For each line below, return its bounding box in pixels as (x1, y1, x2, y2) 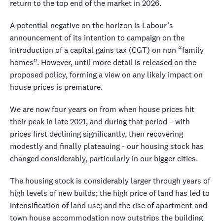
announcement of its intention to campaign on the (10, 32, 184, 43)
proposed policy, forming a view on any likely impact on (10, 69, 203, 80)
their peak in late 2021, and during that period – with (10, 116, 190, 127)
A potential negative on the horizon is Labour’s (10, 20, 173, 31)
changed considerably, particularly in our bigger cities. (10, 153, 198, 164)
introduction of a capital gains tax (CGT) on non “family (10, 44, 204, 55)
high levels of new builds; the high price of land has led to (10, 187, 210, 198)
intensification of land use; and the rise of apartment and (10, 200, 207, 211)
